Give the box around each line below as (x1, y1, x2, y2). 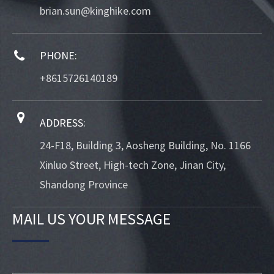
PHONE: (40, 48, 77, 63)
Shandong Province (40, 177, 128, 192)
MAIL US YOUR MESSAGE (12, 209, 171, 229)
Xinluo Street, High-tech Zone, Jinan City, (40, 158, 226, 172)
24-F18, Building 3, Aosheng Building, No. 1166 (40, 138, 251, 153)
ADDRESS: (40, 116, 86, 130)
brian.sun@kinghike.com (40, 4, 151, 18)
